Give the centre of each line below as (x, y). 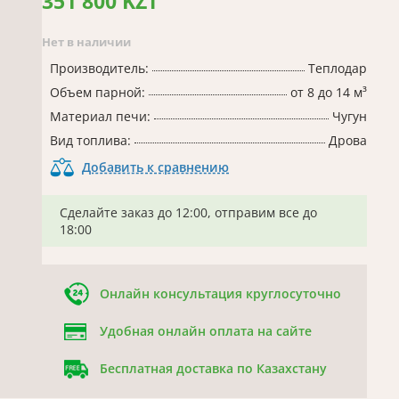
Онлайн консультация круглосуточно (220, 293)
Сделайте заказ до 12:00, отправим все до (188, 212)
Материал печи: (100, 116)
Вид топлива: (90, 140)
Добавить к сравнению (155, 167)
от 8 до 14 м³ (329, 92)
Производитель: (99, 68)
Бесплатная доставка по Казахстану (213, 368)
